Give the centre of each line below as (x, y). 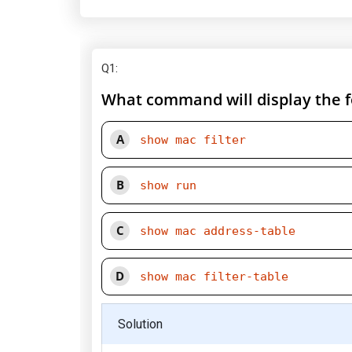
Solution (140, 324)
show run (168, 185)
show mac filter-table (214, 277)
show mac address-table (218, 231)
